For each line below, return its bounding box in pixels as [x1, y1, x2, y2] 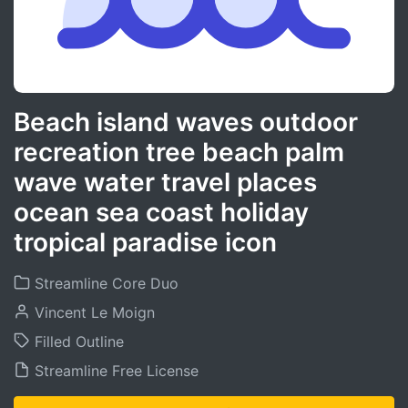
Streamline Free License [30, 362, 199, 380]
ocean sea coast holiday [14, 197, 309, 228]
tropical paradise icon [14, 227, 277, 258]
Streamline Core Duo [30, 274, 178, 292]
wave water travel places [14, 167, 317, 198]
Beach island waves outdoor [14, 107, 358, 138]
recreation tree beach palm [14, 137, 344, 168]
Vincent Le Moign [30, 303, 155, 321]
